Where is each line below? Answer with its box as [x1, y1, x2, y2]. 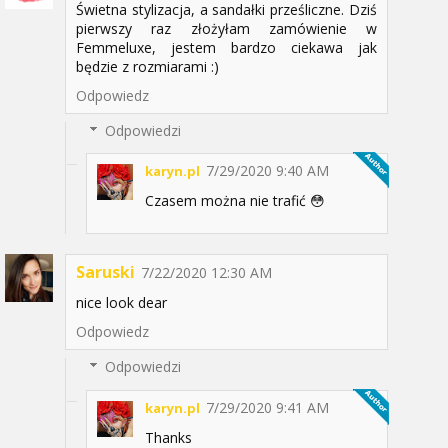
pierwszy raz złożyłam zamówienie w [76, 18, 377, 38]
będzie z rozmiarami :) [76, 56, 219, 76]
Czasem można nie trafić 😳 [145, 191, 325, 211]
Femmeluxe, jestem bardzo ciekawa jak [76, 37, 377, 57]
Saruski [76, 261, 135, 284]
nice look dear [76, 293, 167, 313]
